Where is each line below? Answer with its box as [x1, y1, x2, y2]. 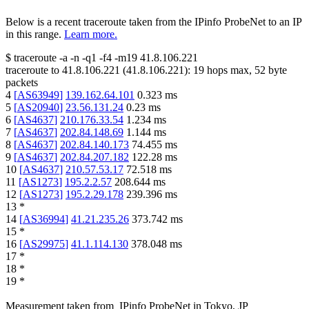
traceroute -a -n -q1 [14, 52, 97, 64]
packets [6, 77, 38, 89]
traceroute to [6, 64, 59, 77]
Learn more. [64, 28, 117, 41]
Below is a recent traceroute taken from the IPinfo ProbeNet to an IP [6, 16, 301, 28]
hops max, [204, 64, 255, 77]
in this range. [6, 28, 61, 41]
